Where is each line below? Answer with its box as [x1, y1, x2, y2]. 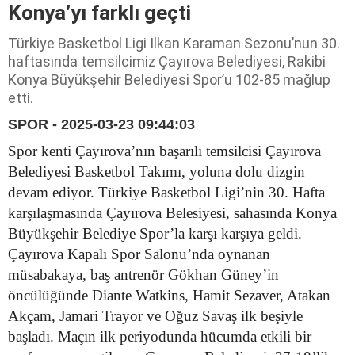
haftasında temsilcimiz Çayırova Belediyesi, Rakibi [8, 52, 326, 70]
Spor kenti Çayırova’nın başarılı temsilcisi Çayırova [8, 142, 321, 159]
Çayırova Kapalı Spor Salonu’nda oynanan [8, 245, 270, 262]
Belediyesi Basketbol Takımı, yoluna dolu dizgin [8, 162, 305, 180]
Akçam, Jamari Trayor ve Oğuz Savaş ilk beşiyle [8, 307, 303, 324]
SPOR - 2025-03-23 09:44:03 [8, 116, 195, 132]
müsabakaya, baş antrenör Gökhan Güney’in [8, 265, 279, 283]
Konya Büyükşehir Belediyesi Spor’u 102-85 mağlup [8, 71, 330, 88]
